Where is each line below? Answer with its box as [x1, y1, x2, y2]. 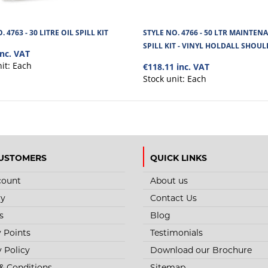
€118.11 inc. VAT [143, 61, 209, 72]
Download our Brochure [150, 245, 252, 256]
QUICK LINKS [150, 153, 207, 163]
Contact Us [150, 193, 197, 204]
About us [150, 175, 188, 187]
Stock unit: [143, 73, 187, 84]
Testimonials [150, 227, 203, 239]
